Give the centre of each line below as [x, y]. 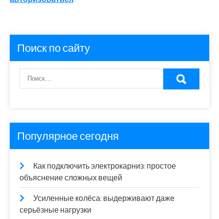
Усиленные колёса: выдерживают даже [104, 198]
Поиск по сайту [54, 48]
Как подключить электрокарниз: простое [105, 166]
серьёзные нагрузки [55, 210]
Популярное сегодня [68, 136]
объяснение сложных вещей [71, 177]
